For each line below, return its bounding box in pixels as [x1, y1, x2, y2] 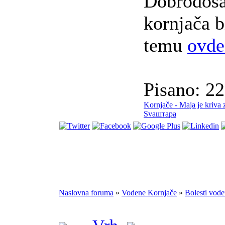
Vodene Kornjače [122, 188, 177, 197]
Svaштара [144, 109, 176, 119]
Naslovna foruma [59, 188, 114, 197]
